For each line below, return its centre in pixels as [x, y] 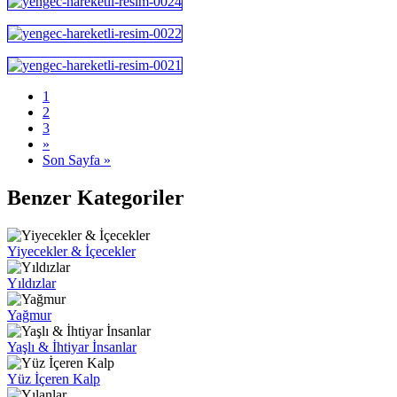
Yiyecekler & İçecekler [71, 251]
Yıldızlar [31, 283]
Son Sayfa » [77, 160]
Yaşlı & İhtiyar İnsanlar [72, 346]
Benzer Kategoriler [96, 197]
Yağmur [29, 315]
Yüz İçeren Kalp [54, 378]
